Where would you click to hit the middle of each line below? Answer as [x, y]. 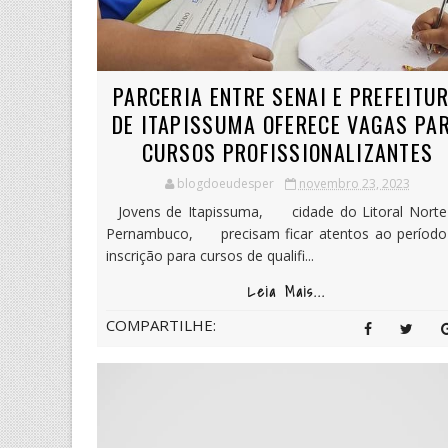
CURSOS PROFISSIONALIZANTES [287, 151]
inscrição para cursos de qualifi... [210, 255]
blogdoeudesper [225, 183]
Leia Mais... [287, 291]
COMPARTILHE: [161, 324]
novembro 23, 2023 [354, 183]
